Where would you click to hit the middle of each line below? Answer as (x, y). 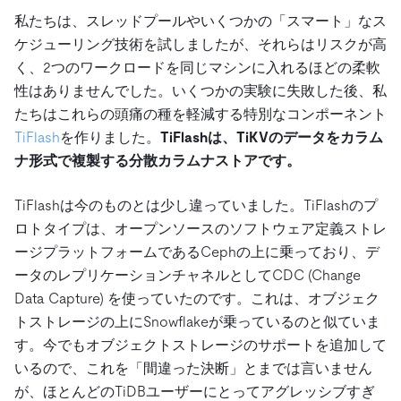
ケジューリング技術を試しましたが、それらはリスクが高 (200, 44)
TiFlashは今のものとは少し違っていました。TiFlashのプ (196, 205)
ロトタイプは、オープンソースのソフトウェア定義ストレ (200, 228)
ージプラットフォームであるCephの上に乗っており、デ (197, 252)
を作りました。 (110, 137)
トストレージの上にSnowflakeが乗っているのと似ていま (197, 321)
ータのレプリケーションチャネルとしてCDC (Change (188, 275)
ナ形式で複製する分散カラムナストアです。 (158, 160)
